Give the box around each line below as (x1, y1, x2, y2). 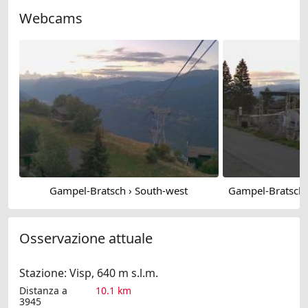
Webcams (19, 8, 82, 27)
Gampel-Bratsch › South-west (49, 183, 188, 197)
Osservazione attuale (19, 229, 153, 248)
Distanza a (19, 284, 67, 298)
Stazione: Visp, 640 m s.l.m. (19, 265, 158, 281)
